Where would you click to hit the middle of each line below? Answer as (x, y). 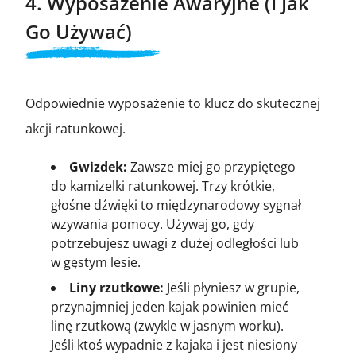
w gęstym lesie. (96, 262)
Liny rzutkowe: (116, 287)
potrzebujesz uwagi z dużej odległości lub (175, 243)
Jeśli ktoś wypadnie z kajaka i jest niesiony (174, 344)
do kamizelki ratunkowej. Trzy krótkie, (163, 186)
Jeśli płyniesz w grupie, (232, 287)
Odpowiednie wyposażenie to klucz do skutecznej (173, 103)
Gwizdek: (98, 166)
